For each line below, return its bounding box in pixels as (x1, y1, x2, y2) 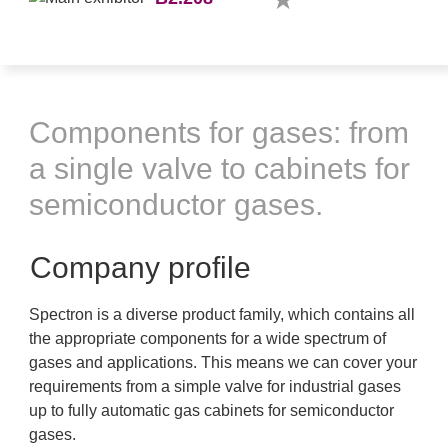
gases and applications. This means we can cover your (29, 354, 417, 371)
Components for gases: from (29, 116, 409, 149)
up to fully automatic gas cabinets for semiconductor (29, 402, 394, 419)
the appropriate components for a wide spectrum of (29, 330, 386, 347)
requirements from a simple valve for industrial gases (29, 378, 401, 395)
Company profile (30, 251, 251, 284)
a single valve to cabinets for (29, 152, 410, 185)
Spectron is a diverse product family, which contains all (29, 306, 415, 323)
